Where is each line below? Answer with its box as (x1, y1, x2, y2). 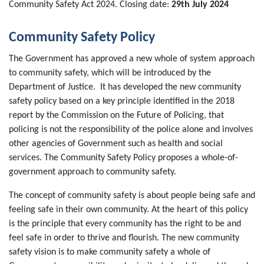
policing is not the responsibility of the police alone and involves (9, 125, 253, 134)
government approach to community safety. (9, 167, 176, 177)
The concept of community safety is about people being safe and (9, 191, 255, 200)
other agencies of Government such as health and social (9, 139, 223, 148)
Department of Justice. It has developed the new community (9, 82, 241, 92)
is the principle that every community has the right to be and (9, 219, 241, 229)
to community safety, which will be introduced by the (9, 68, 211, 78)
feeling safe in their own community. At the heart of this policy (9, 205, 248, 214)
